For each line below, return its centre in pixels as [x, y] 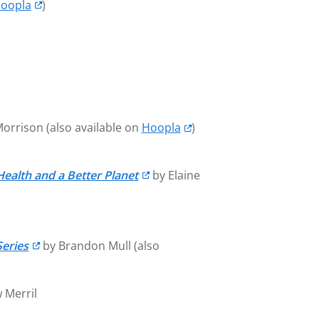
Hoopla [161, 128]
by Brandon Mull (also [99, 245]
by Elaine [174, 176]
